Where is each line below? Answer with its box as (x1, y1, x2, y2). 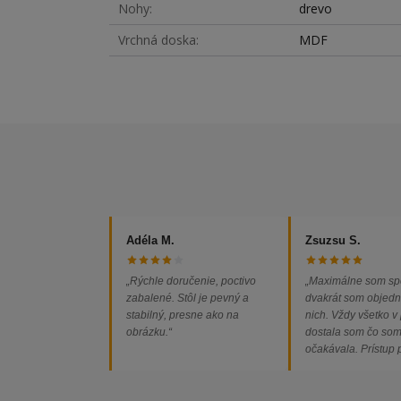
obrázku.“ (126, 325, 172, 338)
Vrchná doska (118, 31, 196, 49)
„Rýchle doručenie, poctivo (126, 274, 256, 287)
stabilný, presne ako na (126, 308, 239, 321)
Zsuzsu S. (305, 233, 361, 247)
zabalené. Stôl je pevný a (126, 291, 249, 304)
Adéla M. (126, 233, 175, 247)
